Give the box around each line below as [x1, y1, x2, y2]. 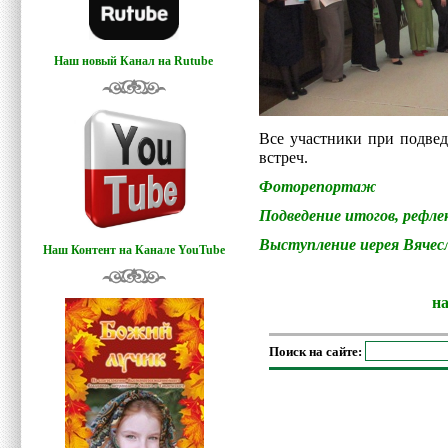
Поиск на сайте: [269, 343, 365, 359]
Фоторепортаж [259, 178, 376, 196]
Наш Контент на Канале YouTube [43, 243, 225, 258]
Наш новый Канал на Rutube [54, 54, 214, 69]
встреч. [259, 149, 308, 167]
